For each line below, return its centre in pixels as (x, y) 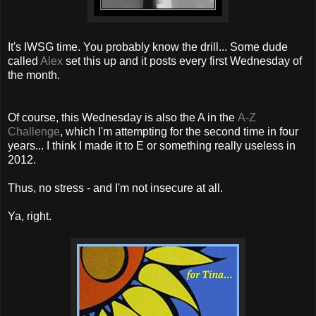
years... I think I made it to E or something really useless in (152, 145)
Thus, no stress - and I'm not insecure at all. (115, 188)
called (24, 61)
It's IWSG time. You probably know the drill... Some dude (148, 47)
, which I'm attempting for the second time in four (179, 131)
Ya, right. (30, 216)
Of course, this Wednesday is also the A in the (123, 117)
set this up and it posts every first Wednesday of (182, 61)
